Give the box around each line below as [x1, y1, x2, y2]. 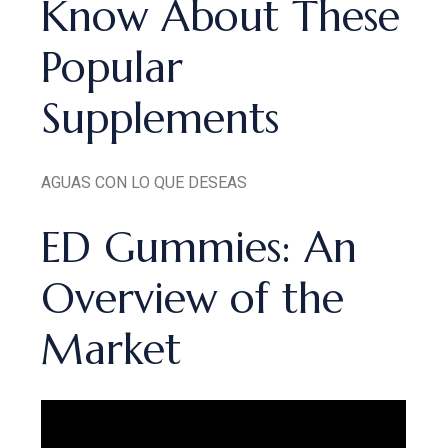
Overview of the [41, 272, 345, 325]
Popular [41, 41, 184, 94]
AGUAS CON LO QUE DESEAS [41, 173, 248, 192]
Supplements [41, 92, 280, 145]
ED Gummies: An [41, 221, 358, 274]
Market [41, 323, 182, 376]
